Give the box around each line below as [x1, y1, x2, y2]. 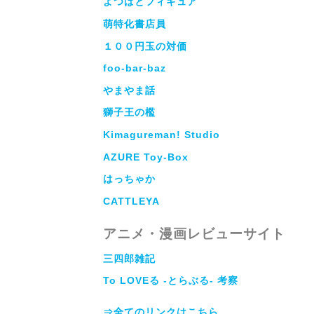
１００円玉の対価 [103, 40, 187, 52]
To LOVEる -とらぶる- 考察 [103, 275, 238, 287]
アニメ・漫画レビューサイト [103, 226, 285, 241]
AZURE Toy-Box [103, 151, 189, 163]
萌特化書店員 [103, 18, 166, 29]
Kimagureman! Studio [103, 129, 220, 141]
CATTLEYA [103, 195, 160, 207]
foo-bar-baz [103, 62, 166, 74]
